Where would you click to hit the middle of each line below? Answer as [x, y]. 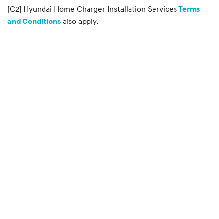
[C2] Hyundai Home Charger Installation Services [92, 9]
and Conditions [34, 21]
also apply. [79, 21]
